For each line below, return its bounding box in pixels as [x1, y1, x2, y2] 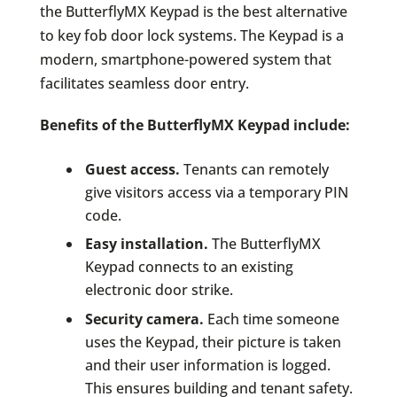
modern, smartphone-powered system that [39, 49, 331, 69]
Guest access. [84, 159, 180, 179]
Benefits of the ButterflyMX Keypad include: [39, 114, 350, 135]
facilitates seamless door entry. [39, 73, 249, 93]
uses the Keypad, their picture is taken [84, 331, 341, 352]
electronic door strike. [84, 280, 233, 300]
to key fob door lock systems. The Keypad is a [39, 25, 344, 45]
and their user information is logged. [84, 354, 331, 375]
